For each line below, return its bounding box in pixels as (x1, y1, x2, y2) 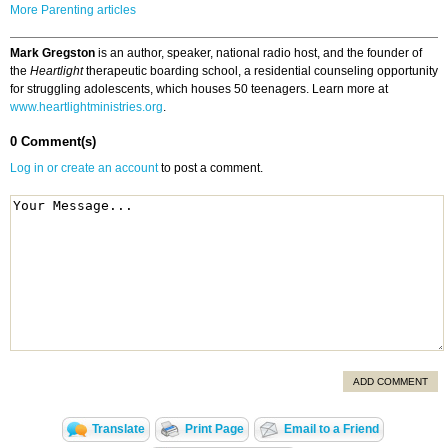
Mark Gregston (10, 46, 95, 61)
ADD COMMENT (353, 376, 428, 388)
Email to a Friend (284, 422, 379, 437)
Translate (92, 422, 145, 437)
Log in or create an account (10, 161, 158, 176)
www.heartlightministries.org (10, 100, 163, 115)
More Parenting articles (10, 3, 136, 18)
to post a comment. (158, 161, 266, 176)
